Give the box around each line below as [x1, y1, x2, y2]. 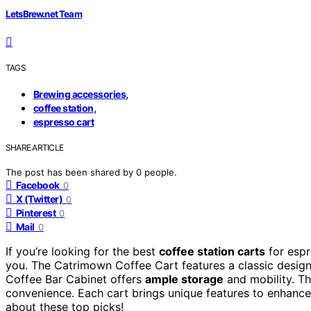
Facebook [16, 178, 60, 191]
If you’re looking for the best [6, 244, 159, 258]
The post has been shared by [6, 166, 136, 178]
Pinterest [16, 206, 56, 219]
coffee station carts [159, 244, 265, 258]
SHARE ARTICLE [6, 142, 64, 153]
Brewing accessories [33, 87, 126, 100]
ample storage [145, 271, 224, 286]
